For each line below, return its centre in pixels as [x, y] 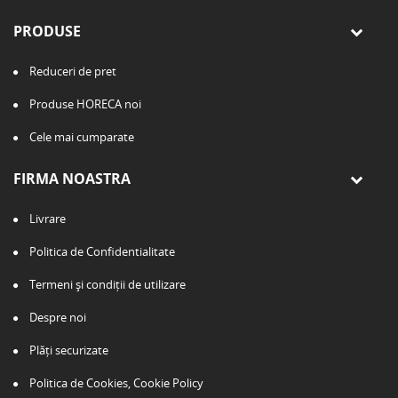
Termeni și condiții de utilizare [106, 284]
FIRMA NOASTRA [72, 178]
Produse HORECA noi [84, 103]
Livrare [46, 218]
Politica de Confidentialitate [101, 251]
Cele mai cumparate [80, 136]
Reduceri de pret [72, 71]
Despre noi [56, 317]
